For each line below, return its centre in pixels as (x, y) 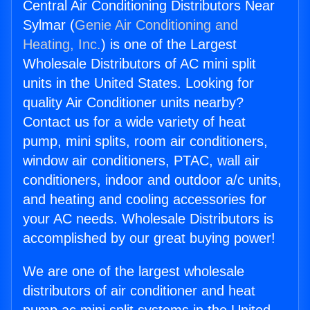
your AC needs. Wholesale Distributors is (148, 219)
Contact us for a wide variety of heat (134, 122)
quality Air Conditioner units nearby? (133, 103)
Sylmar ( (49, 25)
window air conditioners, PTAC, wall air (141, 161)
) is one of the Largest (169, 45)
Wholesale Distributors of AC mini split (139, 64)
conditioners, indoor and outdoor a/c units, (152, 180)
